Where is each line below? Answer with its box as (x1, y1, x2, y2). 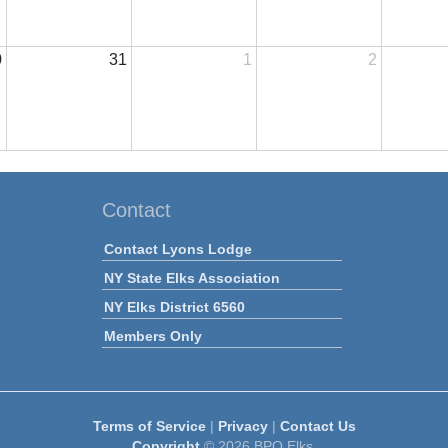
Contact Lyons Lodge (103, 240, 252, 257)
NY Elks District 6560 (103, 298, 245, 315)
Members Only (103, 327, 202, 344)
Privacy (217, 417, 268, 434)
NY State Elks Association (103, 269, 280, 286)
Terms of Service (92, 417, 206, 434)
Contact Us (279, 417, 356, 434)
